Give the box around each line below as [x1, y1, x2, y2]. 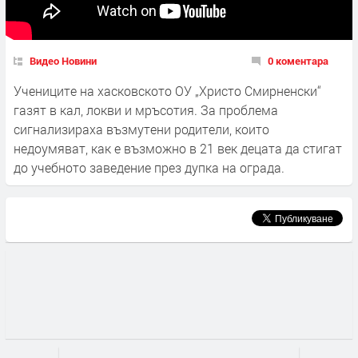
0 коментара [268, 54, 328, 69]
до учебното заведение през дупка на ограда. [14, 159, 284, 177]
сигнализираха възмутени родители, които [14, 121, 269, 138]
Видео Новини [30, 54, 97, 69]
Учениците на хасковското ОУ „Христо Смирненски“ [14, 82, 321, 100]
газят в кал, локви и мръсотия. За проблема [14, 101, 278, 119]
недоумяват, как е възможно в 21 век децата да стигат [14, 140, 342, 157]
